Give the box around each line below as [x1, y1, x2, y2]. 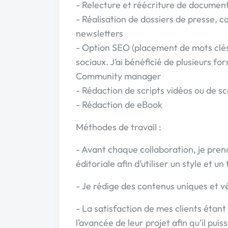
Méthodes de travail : [76, 121, 161, 133]
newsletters [76, 27, 123, 39]
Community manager [76, 70, 161, 82]
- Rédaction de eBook [76, 99, 162, 110]
